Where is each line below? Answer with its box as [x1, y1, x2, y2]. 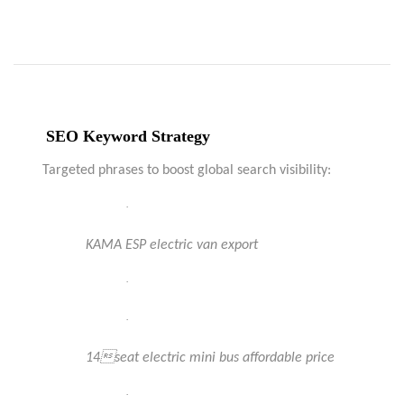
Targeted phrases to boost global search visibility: [42, 163, 331, 178]
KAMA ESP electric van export [86, 238, 258, 252]
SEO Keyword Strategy [46, 127, 210, 145]
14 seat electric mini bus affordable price [86, 351, 335, 365]
